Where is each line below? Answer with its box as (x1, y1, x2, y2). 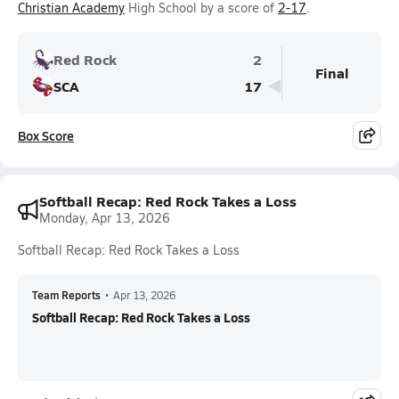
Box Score (18, 126, 74, 144)
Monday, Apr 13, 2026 (39, 209, 170, 226)
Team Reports (32, 288, 101, 302)
